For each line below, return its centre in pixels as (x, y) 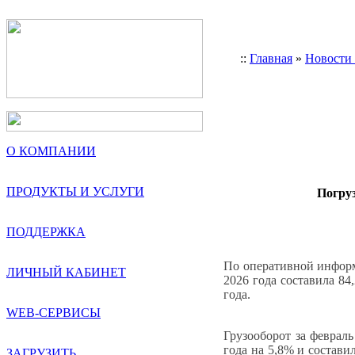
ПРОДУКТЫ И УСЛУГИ (75, 191)
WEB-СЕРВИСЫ (53, 313)
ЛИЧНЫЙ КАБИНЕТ (66, 272)
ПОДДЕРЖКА (46, 232)
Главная (271, 58)
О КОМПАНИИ (51, 151)
